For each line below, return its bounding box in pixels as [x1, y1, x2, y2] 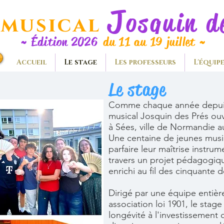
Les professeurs [114, 57, 176, 67]
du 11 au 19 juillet [102, 34, 199, 50]
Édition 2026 [30, 34, 102, 50]
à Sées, [108, 121, 139, 132]
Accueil [16, 57, 46, 67]
